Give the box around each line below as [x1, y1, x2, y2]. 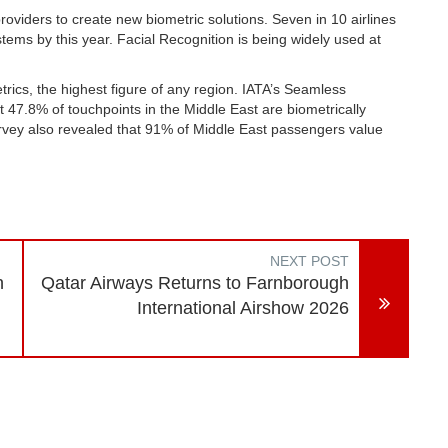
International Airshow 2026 [137, 298, 350, 318]
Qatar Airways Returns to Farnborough [41, 273, 350, 293]
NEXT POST [270, 253, 350, 269]
